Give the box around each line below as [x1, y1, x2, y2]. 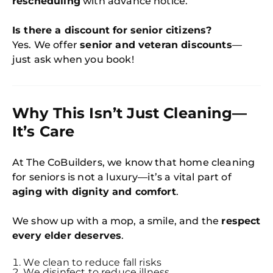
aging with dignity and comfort [12, 186, 176, 198]
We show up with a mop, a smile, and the [12, 215, 222, 227]
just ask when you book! [12, 54, 134, 66]
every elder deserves [12, 230, 122, 242]
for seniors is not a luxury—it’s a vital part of [12, 171, 232, 183]
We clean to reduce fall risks [23, 257, 162, 269]
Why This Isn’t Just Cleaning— [12, 104, 247, 122]
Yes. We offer [12, 39, 80, 51]
